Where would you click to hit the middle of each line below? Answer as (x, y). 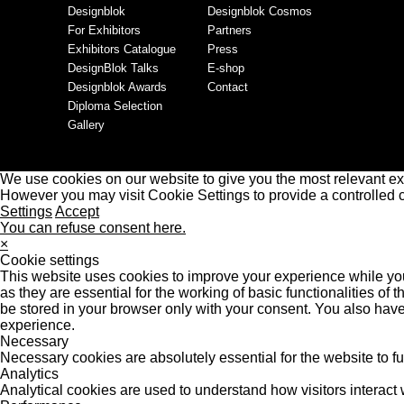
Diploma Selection (115, 106)
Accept (77, 211)
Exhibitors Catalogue (122, 49)
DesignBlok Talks (113, 68)
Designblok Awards (117, 87)
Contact (228, 87)
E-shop (226, 68)
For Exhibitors (104, 30)
